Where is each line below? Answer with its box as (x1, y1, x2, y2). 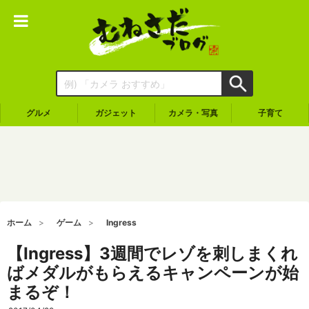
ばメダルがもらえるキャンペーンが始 (7, 263, 299, 283)
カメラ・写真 (168, 108, 218, 118)
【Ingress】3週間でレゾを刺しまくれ (7, 243, 298, 263)
